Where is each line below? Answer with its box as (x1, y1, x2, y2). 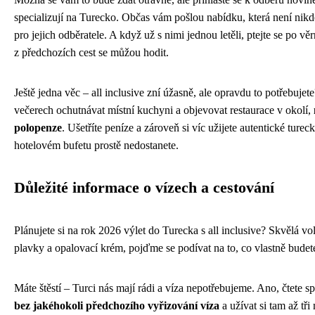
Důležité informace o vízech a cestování (14, 179, 274, 197)
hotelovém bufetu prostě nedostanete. (14, 139, 179, 152)
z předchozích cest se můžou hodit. (14, 46, 169, 59)
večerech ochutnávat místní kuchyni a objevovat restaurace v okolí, (14, 104, 314, 117)
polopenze (14, 122, 62, 134)
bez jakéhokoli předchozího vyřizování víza (14, 300, 219, 312)
